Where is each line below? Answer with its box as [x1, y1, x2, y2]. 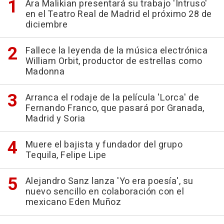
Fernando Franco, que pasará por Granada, [25, 101, 204, 115]
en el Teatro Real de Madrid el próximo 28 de [25, 7, 212, 21]
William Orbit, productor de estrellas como [25, 54, 202, 68]
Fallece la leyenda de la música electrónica [25, 43, 207, 57]
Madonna [25, 64, 64, 78]
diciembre [25, 17, 67, 31]
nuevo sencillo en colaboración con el [25, 184, 184, 198]
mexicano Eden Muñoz [25, 195, 121, 209]
